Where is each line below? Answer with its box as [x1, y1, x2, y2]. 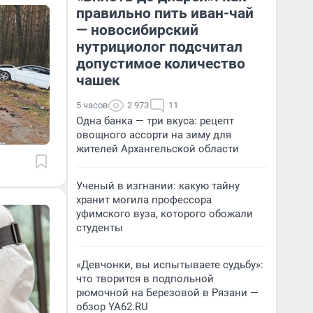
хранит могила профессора [76, 194, 212, 206]
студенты [76, 221, 123, 234]
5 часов [76, 100, 108, 110]
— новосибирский [76, 22, 198, 38]
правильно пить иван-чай [76, 5, 254, 22]
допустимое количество [76, 55, 245, 72]
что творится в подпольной [76, 272, 214, 285]
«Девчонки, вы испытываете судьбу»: [76, 259, 263, 271]
